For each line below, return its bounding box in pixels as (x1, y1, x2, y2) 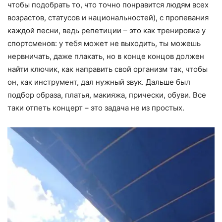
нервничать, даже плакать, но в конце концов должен (7, 51, 204, 61)
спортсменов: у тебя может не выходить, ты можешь (7, 38, 201, 48)
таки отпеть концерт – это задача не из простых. (7, 103, 184, 112)
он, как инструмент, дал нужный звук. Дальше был (7, 77, 190, 87)
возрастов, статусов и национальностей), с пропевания (7, 12, 209, 22)
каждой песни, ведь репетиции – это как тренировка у (7, 25, 206, 35)
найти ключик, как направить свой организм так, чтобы (7, 64, 208, 74)
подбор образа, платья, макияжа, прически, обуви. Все (7, 90, 206, 100)
